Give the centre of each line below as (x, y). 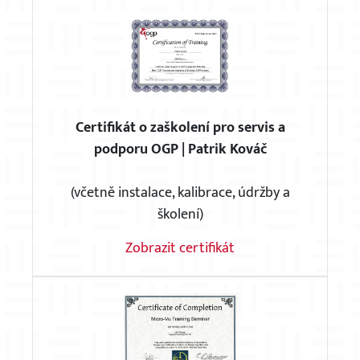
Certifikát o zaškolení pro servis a (180, 128)
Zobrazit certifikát (180, 249)
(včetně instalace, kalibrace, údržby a (180, 193)
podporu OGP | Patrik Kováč (180, 150)
